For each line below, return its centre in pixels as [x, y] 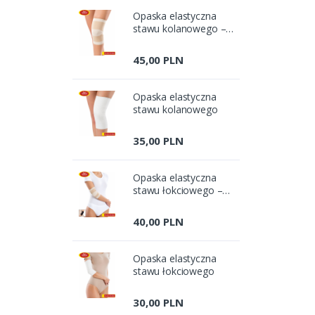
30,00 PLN [158, 302]
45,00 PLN [158, 59]
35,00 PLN [158, 140]
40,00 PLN [158, 221]
